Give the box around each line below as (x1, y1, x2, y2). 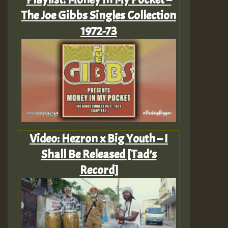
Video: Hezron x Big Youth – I (30, 131, 168, 147)
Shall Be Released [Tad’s (41, 147, 157, 162)
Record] (79, 162, 118, 178)
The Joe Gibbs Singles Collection (21, 8, 176, 23)
